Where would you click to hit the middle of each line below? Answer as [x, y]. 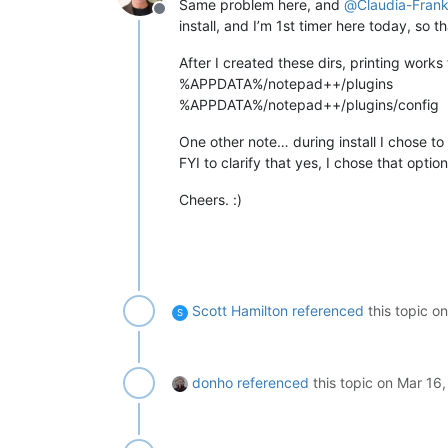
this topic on [353, 382]
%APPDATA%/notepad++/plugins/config [309, 104]
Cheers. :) [210, 199]
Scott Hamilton [240, 310]
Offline [183, 18]
